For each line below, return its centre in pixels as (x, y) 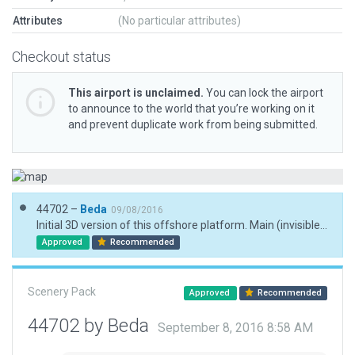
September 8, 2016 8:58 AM (235, 328)
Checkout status (61, 57)
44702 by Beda (91, 326)
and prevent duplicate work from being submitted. (193, 124)
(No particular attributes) (179, 21)
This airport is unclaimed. (136, 93)
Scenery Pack (62, 292)
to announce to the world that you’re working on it (191, 109)
